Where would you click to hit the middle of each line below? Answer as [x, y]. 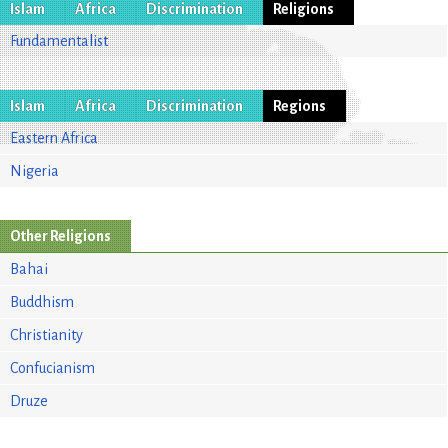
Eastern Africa [54, 137]
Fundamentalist [59, 40]
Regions [299, 105]
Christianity [46, 334]
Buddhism [42, 301]
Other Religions [60, 235]
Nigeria [34, 170]
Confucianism [52, 367]
